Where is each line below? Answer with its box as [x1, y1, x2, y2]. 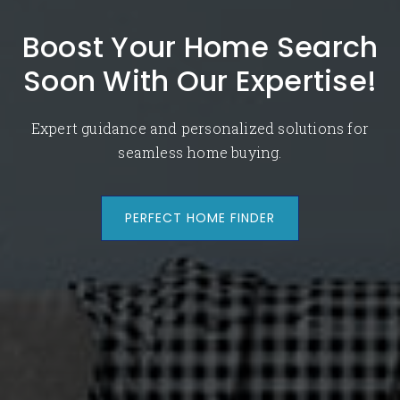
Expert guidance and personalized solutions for [30, 118, 370, 137]
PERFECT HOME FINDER [125, 208, 275, 227]
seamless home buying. [118, 142, 282, 162]
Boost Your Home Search [21, 26, 379, 67]
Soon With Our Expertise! [23, 60, 377, 101]
